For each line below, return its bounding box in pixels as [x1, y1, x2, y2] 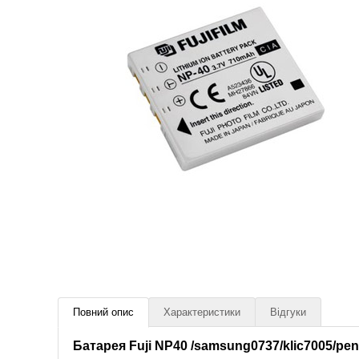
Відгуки [270, 306, 306, 318]
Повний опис [73, 306, 134, 318]
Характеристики [163, 306, 240, 318]
